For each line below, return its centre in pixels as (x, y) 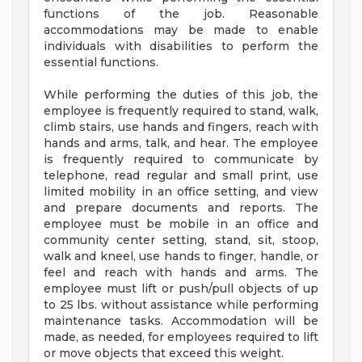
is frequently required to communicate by (181, 160)
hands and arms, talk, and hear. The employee (181, 143)
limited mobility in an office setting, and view (181, 192)
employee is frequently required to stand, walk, (181, 111)
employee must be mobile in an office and (181, 224)
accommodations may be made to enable (181, 30)
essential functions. (101, 63)
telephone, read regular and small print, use (181, 176)
